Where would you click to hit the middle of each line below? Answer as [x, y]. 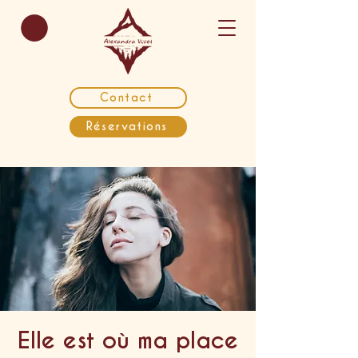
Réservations [127, 127]
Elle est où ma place [128, 340]
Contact [127, 98]
